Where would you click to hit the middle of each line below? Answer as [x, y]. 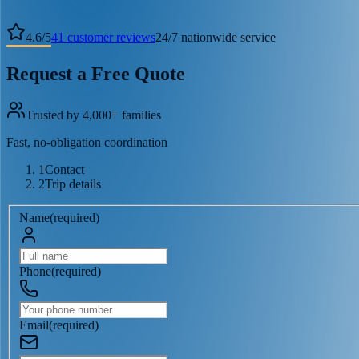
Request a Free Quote [96, 73]
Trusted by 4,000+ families [93, 115]
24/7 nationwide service [216, 37]
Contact [65, 170]
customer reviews [110, 37]
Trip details [73, 184]
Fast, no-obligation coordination [87, 143]
